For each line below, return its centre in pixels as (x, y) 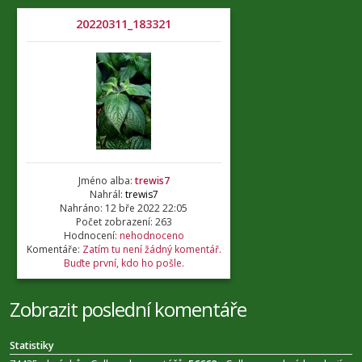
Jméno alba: (106, 181)
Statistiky (32, 345)
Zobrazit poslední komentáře (128, 309)
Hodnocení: (91, 236)
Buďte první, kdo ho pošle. (124, 263)
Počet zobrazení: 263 (124, 222)
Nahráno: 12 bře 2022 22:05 (124, 208)
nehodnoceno (152, 236)
